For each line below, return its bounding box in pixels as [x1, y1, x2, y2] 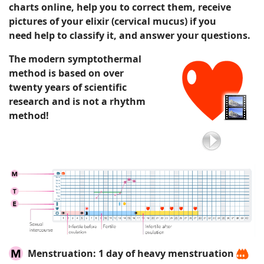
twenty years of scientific [9, 81, 127, 94]
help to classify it [34, 29, 114, 42]
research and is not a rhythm [9, 95, 146, 108]
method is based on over [9, 67, 124, 80]
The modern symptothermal [9, 52, 141, 66]
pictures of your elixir [9, 15, 111, 28]
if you [187, 15, 216, 28]
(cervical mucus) [111, 15, 187, 28]
